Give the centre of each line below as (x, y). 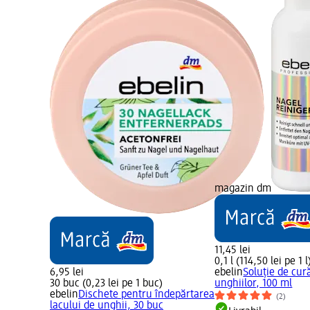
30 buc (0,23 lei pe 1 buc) (106, 284)
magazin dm (243, 189)
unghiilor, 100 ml (254, 284)
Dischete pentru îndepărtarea (146, 295)
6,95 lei (67, 273)
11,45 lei (233, 251)
